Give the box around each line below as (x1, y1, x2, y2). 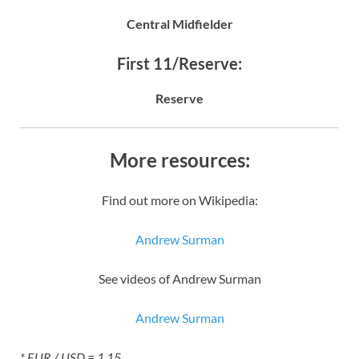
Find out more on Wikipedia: (101, 192, 258, 208)
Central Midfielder (126, 15, 233, 31)
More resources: (109, 147, 250, 171)
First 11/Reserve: (117, 53, 242, 73)
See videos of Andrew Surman (98, 270, 261, 286)
